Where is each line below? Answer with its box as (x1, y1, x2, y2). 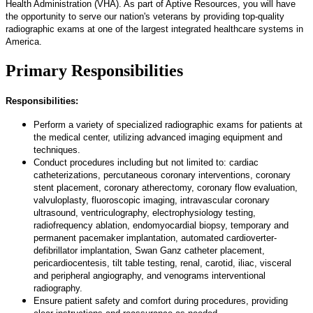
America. (6, 36, 42, 47)
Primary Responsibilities (6, 61, 183, 80)
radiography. (34, 282, 82, 293)
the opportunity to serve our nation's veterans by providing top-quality (6, 10, 284, 22)
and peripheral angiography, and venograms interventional (34, 270, 265, 281)
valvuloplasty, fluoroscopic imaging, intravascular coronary (34, 194, 270, 205)
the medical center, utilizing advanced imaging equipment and (34, 131, 282, 143)
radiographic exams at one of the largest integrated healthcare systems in (6, 23, 303, 34)
